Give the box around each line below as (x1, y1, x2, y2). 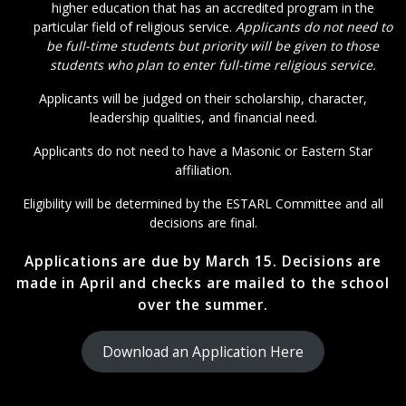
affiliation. (174, 161, 232, 179)
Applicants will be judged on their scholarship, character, (39, 90, 367, 108)
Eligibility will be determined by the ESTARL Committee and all (23, 195, 383, 213)
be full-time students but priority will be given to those (46, 37, 379, 55)
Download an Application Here (102, 341, 304, 362)
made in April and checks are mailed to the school (16, 274, 390, 294)
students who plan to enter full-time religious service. (49, 56, 376, 74)
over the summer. (138, 295, 268, 315)
